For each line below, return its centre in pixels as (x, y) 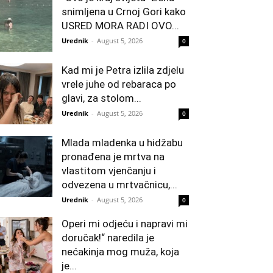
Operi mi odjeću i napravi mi (125, 224)
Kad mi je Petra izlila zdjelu (123, 70)
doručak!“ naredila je (108, 238)
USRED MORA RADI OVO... (120, 26)
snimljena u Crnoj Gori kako (124, 12)
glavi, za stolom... (101, 98)
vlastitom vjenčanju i (109, 171)
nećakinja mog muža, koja (120, 252)
